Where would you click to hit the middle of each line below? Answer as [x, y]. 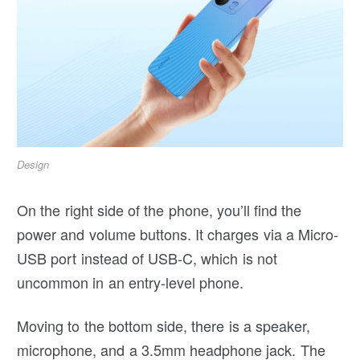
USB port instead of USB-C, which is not [147, 258]
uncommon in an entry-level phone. [131, 282]
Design [33, 164]
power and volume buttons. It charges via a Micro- [178, 233]
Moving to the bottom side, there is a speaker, [164, 325]
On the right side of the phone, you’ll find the [160, 209]
